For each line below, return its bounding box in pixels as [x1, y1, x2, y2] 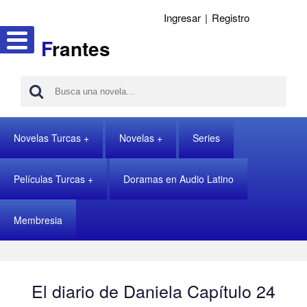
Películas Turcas [14, 172, 85, 186]
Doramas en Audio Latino [123, 172, 234, 186]
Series [193, 131, 220, 145]
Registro [212, 10, 249, 25]
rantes [52, 34, 110, 62]
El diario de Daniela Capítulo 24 [32, 278, 275, 303]
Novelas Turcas [14, 131, 81, 145]
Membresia [14, 213, 62, 227]
